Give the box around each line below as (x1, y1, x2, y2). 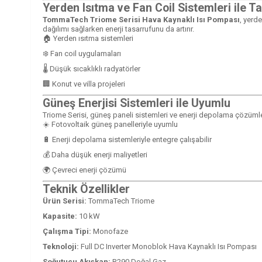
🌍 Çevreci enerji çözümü (43, 165, 126, 174)
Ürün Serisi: (43, 196, 87, 205)
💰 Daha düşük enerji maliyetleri (43, 150, 147, 159)
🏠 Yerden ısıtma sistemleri (43, 33, 133, 43)
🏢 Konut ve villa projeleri (43, 79, 125, 88)
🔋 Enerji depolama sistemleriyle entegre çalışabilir (43, 135, 212, 144)
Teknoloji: (43, 242, 79, 251)
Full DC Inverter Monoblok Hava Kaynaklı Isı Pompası (79, 242, 257, 251)
